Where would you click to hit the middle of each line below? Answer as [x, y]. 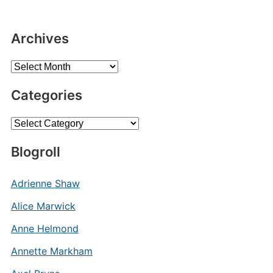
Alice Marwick [43, 206]
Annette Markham [51, 251]
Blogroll [35, 152]
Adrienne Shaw [45, 183]
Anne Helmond [44, 229]
